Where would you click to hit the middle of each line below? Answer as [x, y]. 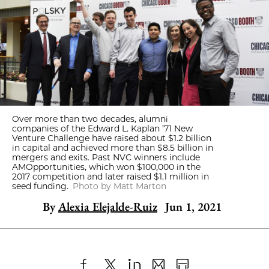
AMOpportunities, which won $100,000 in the [106, 167]
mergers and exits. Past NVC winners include [106, 157]
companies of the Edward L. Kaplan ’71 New [102, 128]
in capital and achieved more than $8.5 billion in [113, 148]
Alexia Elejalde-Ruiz [108, 207]
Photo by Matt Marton [119, 186]
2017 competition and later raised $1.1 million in [110, 177]
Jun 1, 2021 [193, 207]
